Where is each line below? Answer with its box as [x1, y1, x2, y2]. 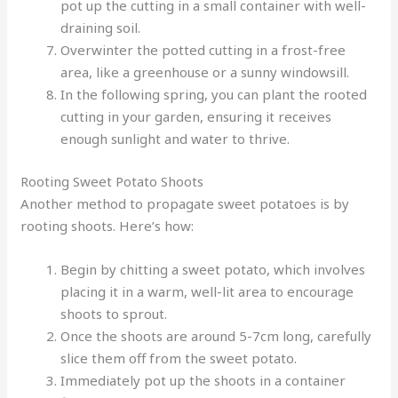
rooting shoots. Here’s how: [20, 216, 195, 235]
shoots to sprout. [60, 304, 168, 322]
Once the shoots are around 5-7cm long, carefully [60, 326, 372, 345]
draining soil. [60, 19, 141, 37]
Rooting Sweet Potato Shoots [20, 171, 204, 190]
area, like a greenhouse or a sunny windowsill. [60, 63, 350, 82]
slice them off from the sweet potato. [60, 348, 298, 367]
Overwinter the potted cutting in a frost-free [60, 41, 346, 60]
